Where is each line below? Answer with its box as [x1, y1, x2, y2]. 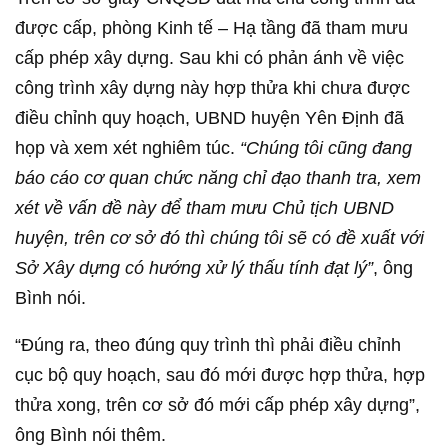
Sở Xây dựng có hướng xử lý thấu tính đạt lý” [15, 258, 373, 278]
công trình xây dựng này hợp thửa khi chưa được [15, 78, 410, 98]
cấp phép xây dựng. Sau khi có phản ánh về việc [15, 48, 404, 68]
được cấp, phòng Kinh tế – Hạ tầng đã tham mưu [15, 18, 408, 38]
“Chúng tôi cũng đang [240, 138, 412, 158]
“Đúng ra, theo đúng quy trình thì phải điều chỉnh [15, 335, 401, 355]
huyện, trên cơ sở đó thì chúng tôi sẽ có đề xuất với [15, 228, 424, 248]
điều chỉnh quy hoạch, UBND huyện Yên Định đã [15, 108, 404, 128]
